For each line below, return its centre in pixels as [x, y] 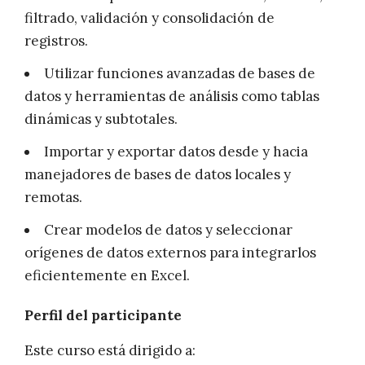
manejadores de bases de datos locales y [158, 175]
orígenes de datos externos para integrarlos [170, 253]
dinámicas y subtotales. [101, 119]
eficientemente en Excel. [107, 276]
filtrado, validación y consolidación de [150, 18]
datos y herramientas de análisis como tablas [172, 97]
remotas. [53, 198]
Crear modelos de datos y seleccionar [168, 230]
